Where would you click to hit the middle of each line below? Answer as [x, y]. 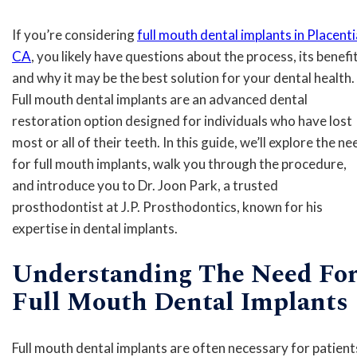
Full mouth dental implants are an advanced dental [160, 99]
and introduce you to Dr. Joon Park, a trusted [145, 185]
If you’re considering [75, 35]
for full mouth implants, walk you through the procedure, [179, 164]
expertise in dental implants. [95, 228]
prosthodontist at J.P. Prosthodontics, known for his [167, 207]
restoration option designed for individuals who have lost [182, 121]
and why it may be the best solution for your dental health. [183, 78]
